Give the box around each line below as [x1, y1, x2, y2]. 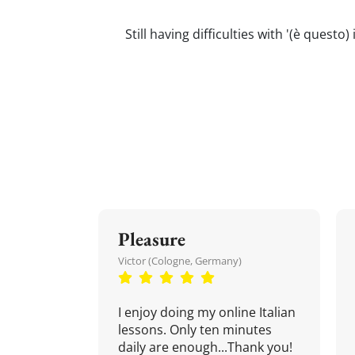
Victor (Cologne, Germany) [118, 254, 242, 268]
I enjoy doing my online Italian [118, 303, 296, 321]
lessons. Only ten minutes [118, 321, 272, 338]
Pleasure [118, 227, 185, 251]
